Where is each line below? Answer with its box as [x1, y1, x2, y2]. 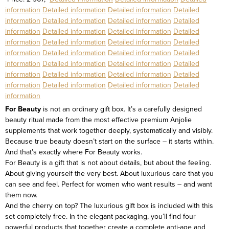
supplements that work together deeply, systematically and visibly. [5, 125, 213, 136]
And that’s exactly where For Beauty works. [5, 147, 142, 157]
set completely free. [5, 211, 67, 222]
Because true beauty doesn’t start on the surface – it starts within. [5, 136, 214, 147]
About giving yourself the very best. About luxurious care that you [5, 168, 214, 179]
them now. [5, 190, 37, 200]
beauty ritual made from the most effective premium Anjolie [5, 114, 192, 125]
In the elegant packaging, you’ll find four [70, 211, 196, 222]
